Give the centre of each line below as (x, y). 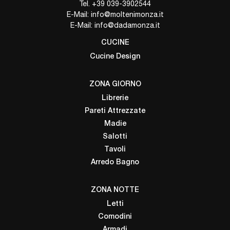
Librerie (115, 99)
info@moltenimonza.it (127, 15)
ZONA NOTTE (115, 190)
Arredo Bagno (115, 163)
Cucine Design (115, 57)
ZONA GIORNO (115, 85)
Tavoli (115, 150)
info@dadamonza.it (127, 25)
